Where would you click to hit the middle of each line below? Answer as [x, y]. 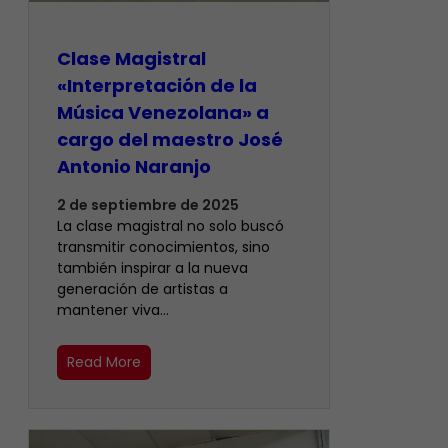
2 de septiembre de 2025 [148, 204]
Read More [104, 361]
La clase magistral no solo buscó [170, 225]
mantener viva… [113, 309]
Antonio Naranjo [134, 166]
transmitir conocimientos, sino [163, 246]
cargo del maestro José [170, 139]
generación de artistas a [142, 288]
